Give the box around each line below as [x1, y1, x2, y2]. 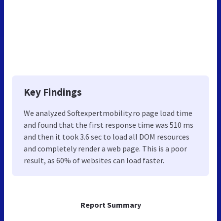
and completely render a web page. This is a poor [24, 144, 187, 154]
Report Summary [80, 200, 141, 210]
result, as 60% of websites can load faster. [24, 155, 164, 166]
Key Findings [24, 85, 82, 99]
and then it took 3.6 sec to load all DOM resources [24, 132, 189, 142]
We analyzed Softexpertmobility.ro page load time [24, 108, 192, 118]
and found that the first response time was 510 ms [24, 120, 193, 130]
